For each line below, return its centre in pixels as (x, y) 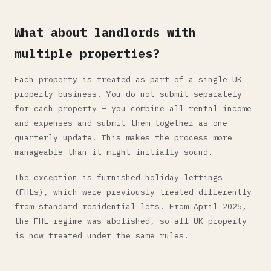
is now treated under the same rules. (102, 236)
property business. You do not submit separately (128, 94)
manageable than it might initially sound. (114, 152)
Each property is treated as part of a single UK (128, 80)
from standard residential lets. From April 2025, (131, 207)
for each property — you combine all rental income (133, 109)
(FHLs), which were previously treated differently (133, 192)
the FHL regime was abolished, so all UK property (131, 221)
